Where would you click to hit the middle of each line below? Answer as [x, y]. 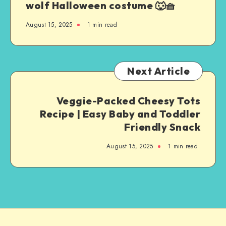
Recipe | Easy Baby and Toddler [120, 114]
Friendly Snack [162, 127]
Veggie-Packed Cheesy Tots [128, 100]
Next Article [158, 71]
